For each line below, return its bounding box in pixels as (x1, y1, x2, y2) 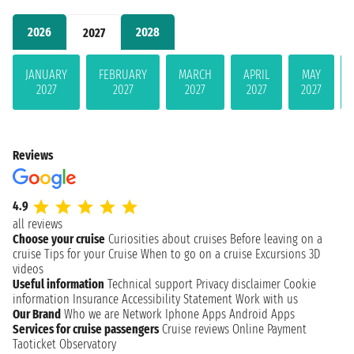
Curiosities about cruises (108, 231, 227, 247)
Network (122, 306, 162, 322)
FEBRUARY (99, 66, 147, 82)
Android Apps (229, 306, 295, 322)
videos (13, 261, 43, 277)
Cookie (284, 276, 316, 292)
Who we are (64, 306, 119, 322)
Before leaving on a (230, 231, 322, 247)
